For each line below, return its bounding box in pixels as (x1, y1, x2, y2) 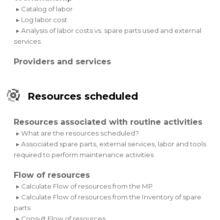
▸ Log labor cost (16, 15, 68, 24)
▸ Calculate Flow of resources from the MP (16, 182, 153, 190)
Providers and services (14, 56, 111, 66)
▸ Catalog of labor (16, 4, 73, 13)
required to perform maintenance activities (14, 150, 154, 159)
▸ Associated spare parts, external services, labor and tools (16, 139, 207, 148)
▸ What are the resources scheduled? (16, 129, 139, 137)
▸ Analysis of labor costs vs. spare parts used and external (16, 26, 202, 34)
